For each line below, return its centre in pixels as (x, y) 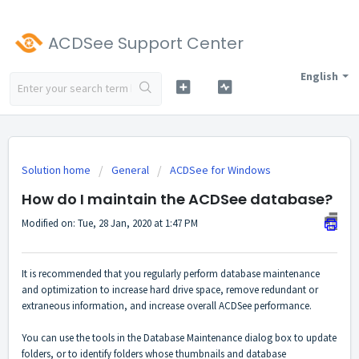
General (130, 170)
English (319, 76)
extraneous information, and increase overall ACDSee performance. (167, 306)
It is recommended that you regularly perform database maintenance (171, 274)
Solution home (57, 170)
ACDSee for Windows (220, 170)
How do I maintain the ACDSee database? (177, 199)
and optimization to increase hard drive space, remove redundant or (170, 290)
